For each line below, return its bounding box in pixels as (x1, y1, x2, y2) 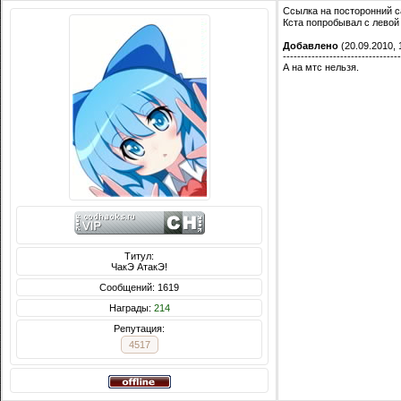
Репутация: (114, 323, 165, 335)
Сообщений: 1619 (99, 282, 179, 294)
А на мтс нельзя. (283, 62, 359, 73)
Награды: (108, 303, 154, 314)
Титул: (124, 251, 154, 262)
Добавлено (283, 40, 338, 52)
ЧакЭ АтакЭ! (111, 261, 167, 273)
